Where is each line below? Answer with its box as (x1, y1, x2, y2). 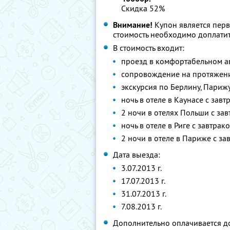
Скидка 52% (121, 3, 165, 13)
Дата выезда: (113, 149, 160, 160)
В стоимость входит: (113, 43, 184, 53)
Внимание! (113, 20, 152, 30)
